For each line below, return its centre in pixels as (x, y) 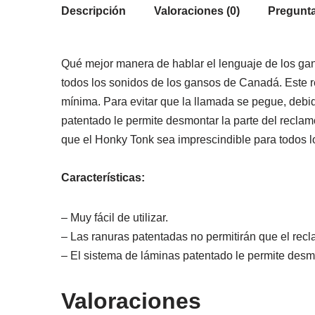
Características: (103, 177)
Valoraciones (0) (197, 11)
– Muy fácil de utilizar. (115, 217)
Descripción (94, 11)
